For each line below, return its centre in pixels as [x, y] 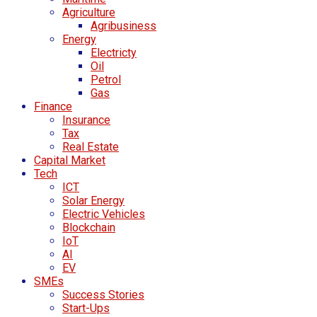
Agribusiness [123, 25]
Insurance [86, 120]
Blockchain [89, 227]
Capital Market [70, 160]
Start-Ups [86, 308]
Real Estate [91, 146]
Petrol [106, 79]
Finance [53, 106]
